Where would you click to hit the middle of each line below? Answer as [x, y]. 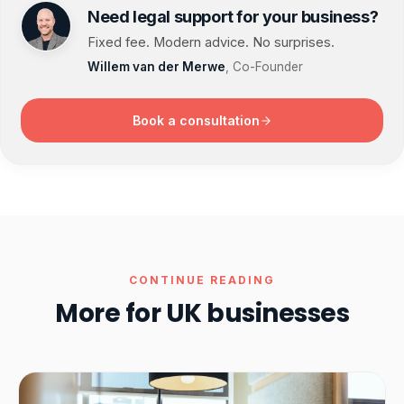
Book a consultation [196, 120]
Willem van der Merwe [156, 67]
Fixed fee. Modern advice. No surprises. [211, 42]
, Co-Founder [264, 67]
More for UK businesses [202, 313]
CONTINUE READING [202, 280]
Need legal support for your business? [233, 17]
